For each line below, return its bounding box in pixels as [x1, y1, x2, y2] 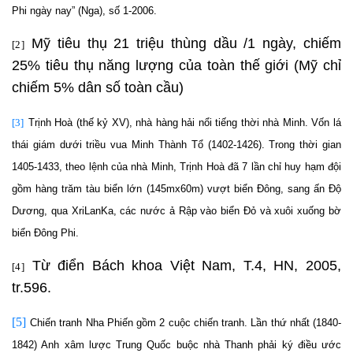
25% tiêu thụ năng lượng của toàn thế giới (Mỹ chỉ [12, 58, 341, 74]
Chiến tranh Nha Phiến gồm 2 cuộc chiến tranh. [30, 317, 251, 329]
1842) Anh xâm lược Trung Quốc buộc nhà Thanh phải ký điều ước [12, 339, 341, 351]
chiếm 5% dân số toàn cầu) [12, 80, 184, 96]
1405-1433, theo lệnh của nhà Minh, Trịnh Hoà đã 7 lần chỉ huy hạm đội [12, 161, 341, 173]
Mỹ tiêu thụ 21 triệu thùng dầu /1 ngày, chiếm [24, 35, 341, 52]
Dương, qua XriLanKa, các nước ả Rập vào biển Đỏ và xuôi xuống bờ [12, 205, 341, 217]
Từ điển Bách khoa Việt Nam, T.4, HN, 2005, [24, 258, 341, 274]
